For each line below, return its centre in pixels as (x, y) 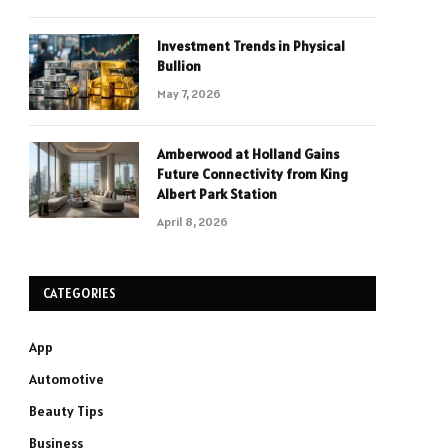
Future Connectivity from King (252, 174)
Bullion (179, 66)
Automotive (66, 379)
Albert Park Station (217, 194)
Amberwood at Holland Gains (248, 154)
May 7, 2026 (189, 93)
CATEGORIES (80, 293)
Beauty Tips (66, 411)
